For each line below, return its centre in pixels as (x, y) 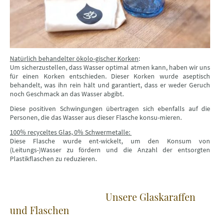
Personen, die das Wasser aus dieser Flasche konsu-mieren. (96, 117)
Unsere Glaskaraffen (103, 196)
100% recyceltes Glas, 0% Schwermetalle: (71, 132)
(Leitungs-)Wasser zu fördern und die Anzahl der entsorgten (110, 150)
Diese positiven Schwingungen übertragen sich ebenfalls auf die (110, 108)
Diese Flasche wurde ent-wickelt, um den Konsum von (110, 141)
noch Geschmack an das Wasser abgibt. (67, 94)
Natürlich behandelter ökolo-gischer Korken (74, 58)
